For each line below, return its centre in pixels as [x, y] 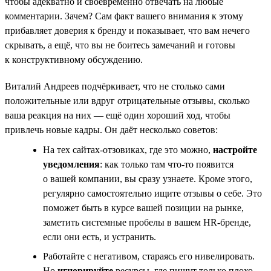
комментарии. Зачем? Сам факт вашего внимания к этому [124, 16]
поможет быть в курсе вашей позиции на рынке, [143, 207]
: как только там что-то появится [167, 164]
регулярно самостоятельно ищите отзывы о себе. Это [152, 193]
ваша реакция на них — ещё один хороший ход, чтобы [118, 115]
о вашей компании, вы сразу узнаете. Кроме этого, [148, 178]
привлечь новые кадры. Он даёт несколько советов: [111, 129]
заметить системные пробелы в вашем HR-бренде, [147, 222]
